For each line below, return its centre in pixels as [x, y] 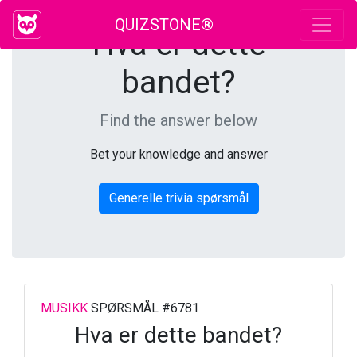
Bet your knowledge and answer [178, 154]
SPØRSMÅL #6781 [143, 308]
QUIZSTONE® [164, 25]
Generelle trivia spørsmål [178, 198]
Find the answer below [178, 120]
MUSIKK [64, 308]
